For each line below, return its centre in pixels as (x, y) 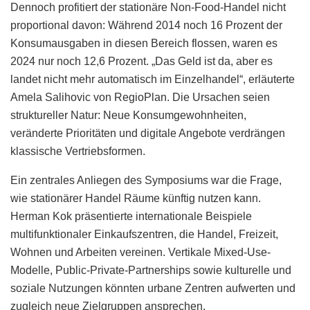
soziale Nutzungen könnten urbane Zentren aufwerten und (153, 288)
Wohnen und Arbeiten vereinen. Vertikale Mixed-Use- (140, 252)
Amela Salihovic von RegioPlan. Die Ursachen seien (140, 97)
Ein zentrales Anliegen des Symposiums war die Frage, (146, 180)
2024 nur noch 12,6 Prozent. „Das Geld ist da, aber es (142, 61)
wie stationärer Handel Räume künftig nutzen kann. (136, 198)
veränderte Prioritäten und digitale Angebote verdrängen (148, 133)
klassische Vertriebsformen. (78, 151)
